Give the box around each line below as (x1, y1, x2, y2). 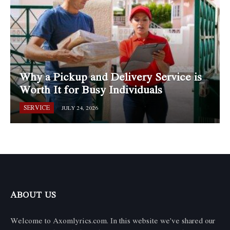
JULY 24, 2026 (62, 104, 99, 112)
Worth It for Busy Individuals (19, 81, 162, 98)
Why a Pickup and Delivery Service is (19, 68, 202, 85)
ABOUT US (10, 188, 56, 201)
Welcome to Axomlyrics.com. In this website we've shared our (10, 214, 215, 226)
